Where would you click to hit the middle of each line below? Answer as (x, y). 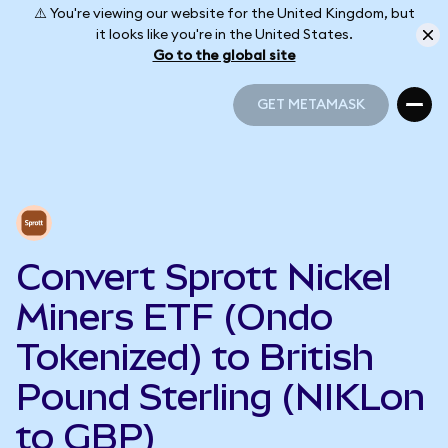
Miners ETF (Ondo (174, 317)
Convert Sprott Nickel (203, 277)
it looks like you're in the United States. (224, 34)
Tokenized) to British (195, 357)
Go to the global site (224, 55)
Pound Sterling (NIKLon (220, 397)
